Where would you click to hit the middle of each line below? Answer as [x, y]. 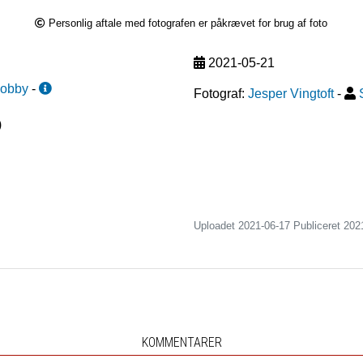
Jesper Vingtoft [291, 94]
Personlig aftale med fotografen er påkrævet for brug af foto [188, 23]
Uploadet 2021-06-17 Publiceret [269, 226]
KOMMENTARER [181, 343]
